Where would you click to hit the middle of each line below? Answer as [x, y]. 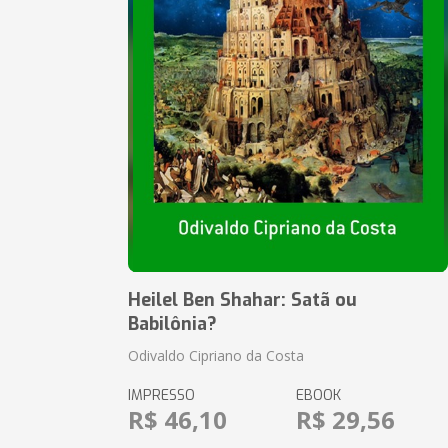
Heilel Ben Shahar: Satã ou [243, 300]
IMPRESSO [162, 395]
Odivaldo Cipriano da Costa [216, 355]
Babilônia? [173, 324]
